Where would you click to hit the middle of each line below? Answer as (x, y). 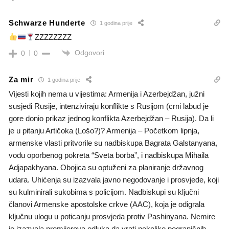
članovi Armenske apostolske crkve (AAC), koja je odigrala (107, 204)
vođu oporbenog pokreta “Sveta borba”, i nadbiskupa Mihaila (109, 155)
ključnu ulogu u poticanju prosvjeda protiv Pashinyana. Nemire (112, 216)
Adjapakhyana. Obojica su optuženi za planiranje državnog (106, 167)
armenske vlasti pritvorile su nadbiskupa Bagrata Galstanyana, (113, 143)
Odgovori (89, 52)
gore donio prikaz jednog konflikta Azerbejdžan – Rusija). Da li (111, 118)
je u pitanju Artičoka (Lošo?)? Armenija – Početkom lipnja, (104, 130)
